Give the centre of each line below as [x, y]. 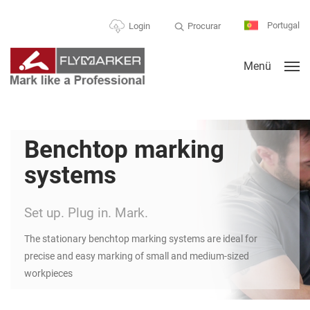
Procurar [204, 26]
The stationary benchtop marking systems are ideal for [141, 239]
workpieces [48, 274]
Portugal [282, 26]
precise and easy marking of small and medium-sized [137, 256]
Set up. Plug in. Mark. [86, 213]
